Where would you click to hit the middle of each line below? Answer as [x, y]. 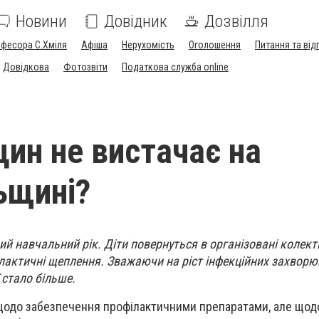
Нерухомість [148, 45]
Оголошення [215, 45]
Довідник [136, 21]
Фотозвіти [85, 67]
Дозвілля [236, 21]
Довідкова [26, 67]
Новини [41, 21]
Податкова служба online [175, 67]
